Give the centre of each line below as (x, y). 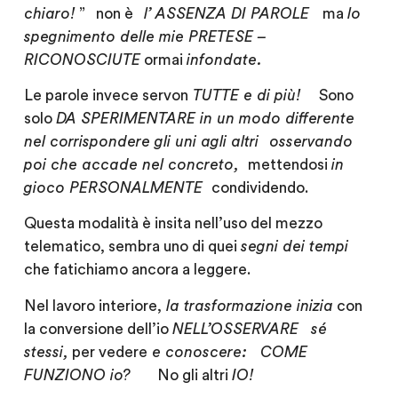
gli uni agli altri (206, 142)
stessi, (46, 352)
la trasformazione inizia (247, 306)
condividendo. (259, 188)
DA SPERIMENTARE (127, 119)
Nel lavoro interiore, (92, 306)
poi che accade (80, 165)
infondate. (224, 60)
